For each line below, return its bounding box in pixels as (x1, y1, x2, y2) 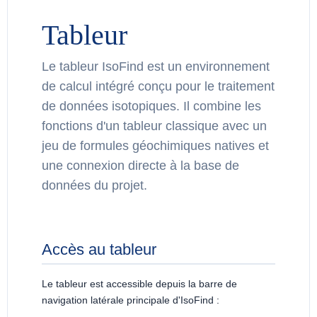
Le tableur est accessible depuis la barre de (42, 277, 237, 289)
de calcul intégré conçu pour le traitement (42, 79, 275, 94)
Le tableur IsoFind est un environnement (42, 59, 270, 74)
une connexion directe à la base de (42, 158, 239, 173)
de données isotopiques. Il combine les (42, 99, 261, 114)
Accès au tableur (42, 240, 156, 258)
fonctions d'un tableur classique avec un (42, 119, 267, 134)
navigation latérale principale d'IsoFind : (42, 294, 219, 306)
